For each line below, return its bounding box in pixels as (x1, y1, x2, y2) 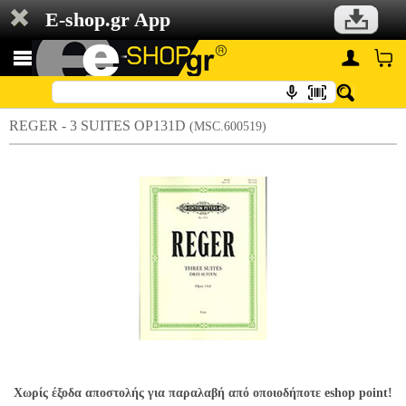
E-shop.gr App (45, 8, 170, 31)
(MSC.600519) (189, 120, 266, 133)
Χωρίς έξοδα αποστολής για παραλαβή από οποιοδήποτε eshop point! (14, 386, 392, 400)
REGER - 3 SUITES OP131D (9, 118, 189, 133)
